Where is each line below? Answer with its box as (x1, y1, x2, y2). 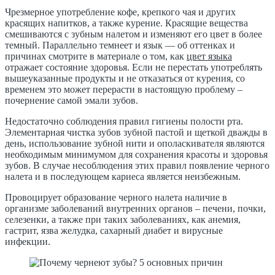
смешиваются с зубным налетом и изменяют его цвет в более (5, 28, 262, 39)
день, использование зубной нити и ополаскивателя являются (5, 137, 265, 149)
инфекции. (5, 236, 50, 247)
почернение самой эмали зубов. (5, 95, 138, 106)
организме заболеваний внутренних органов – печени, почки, (5, 203, 266, 214)
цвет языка (187, 50, 232, 61)
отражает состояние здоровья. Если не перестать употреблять (5, 61, 262, 72)
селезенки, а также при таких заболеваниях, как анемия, (5, 214, 241, 225)
